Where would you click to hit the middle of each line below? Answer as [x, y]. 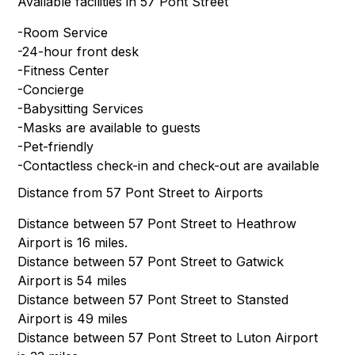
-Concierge [51, 90]
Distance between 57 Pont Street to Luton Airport [168, 338]
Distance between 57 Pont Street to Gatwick [151, 262]
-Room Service [63, 33]
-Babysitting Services [81, 109]
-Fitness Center [64, 71]
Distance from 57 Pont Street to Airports [141, 193]
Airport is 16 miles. [73, 243]
